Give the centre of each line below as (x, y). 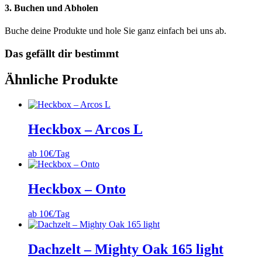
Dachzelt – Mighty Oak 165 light (126, 249)
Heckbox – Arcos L (85, 129)
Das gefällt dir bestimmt (62, 53)
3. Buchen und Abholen (51, 8)
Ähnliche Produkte (61, 79)
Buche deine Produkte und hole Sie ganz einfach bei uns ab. (116, 31)
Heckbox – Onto (77, 189)
